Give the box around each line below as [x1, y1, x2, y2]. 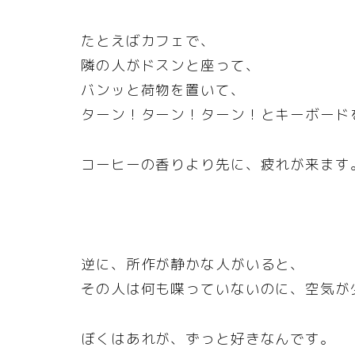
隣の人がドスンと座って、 [81, 55, 261, 76]
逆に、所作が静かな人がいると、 [81, 254, 306, 275]
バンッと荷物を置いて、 [81, 80, 246, 101]
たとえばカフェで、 [81, 31, 216, 52]
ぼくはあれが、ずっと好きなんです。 [81, 329, 335, 349]
